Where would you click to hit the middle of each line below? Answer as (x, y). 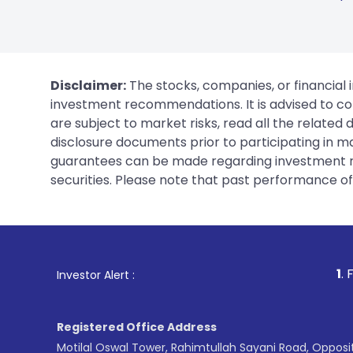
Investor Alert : (96, 275)
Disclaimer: (88, 85)
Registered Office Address (137, 327)
